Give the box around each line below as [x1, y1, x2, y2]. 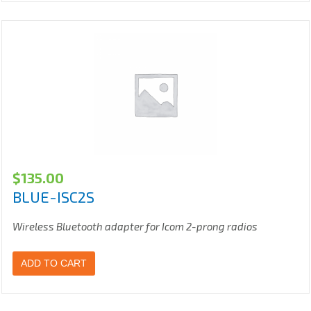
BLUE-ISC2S [12, 187, 94, 206]
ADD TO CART [21, 258, 87, 269]
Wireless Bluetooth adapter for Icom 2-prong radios [12, 220, 258, 233]
